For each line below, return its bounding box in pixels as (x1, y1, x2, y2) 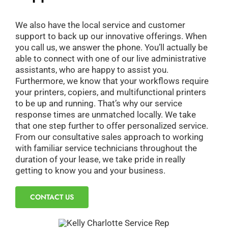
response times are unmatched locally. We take (15, 109, 196, 120)
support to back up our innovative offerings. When (15, 31, 207, 41)
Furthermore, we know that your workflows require (15, 75, 209, 86)
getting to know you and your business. (15, 165, 165, 176)
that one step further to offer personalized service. (15, 120, 208, 131)
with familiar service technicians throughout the (15, 142, 197, 153)
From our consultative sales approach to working (15, 131, 204, 142)
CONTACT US (30, 191, 74, 202)
